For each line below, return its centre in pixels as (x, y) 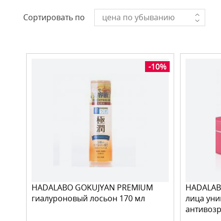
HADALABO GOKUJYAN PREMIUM (92, 187)
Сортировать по (54, 17)
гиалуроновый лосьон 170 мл (88, 198)
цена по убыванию (138, 17)
